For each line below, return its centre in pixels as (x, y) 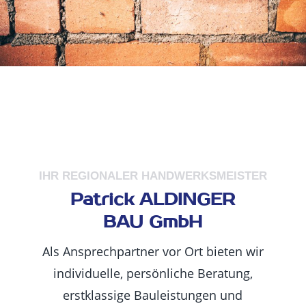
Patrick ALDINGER (153, 200)
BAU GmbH (153, 223)
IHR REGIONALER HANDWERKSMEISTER (153, 176)
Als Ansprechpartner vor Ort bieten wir (153, 252)
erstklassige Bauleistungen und (153, 295)
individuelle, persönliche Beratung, (153, 274)
